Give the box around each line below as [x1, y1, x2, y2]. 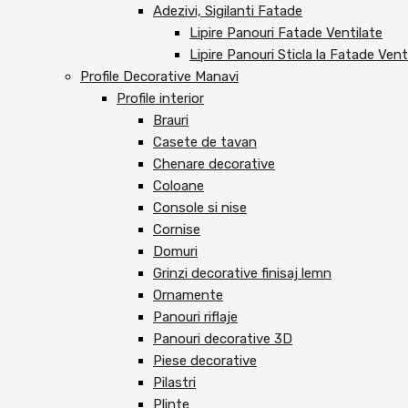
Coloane [153, 178, 204, 195]
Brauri [153, 112, 189, 129]
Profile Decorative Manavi [80, 68, 239, 86]
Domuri [153, 243, 198, 260]
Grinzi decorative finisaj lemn [153, 265, 331, 282]
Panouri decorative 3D [153, 331, 292, 348]
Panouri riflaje [153, 309, 238, 326]
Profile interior [117, 90, 204, 107]
